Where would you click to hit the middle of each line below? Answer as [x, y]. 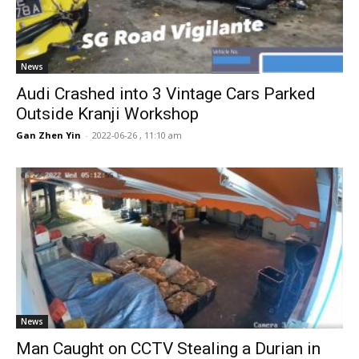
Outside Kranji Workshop [107, 113]
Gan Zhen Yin [48, 135]
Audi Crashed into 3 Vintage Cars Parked [166, 93]
